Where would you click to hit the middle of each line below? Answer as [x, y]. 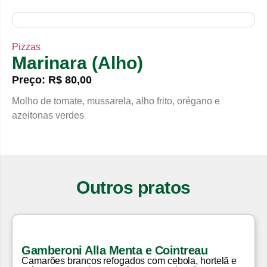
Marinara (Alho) [77, 63]
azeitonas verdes [48, 115]
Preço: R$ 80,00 [52, 80]
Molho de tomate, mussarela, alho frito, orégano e [116, 101]
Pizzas [26, 47]
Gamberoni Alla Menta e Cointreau [114, 251]
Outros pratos [133, 188]
